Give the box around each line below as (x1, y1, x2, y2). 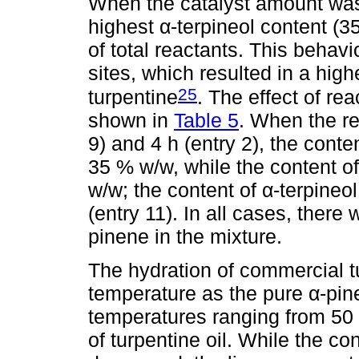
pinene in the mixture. (88, 225, 282, 248)
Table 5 (174, 109, 239, 132)
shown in (88, 109, 174, 132)
